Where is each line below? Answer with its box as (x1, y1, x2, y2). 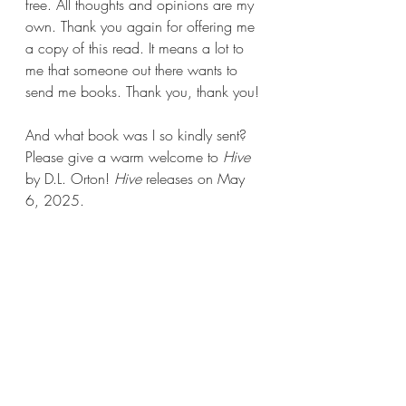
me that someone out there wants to (25, 60, 242, 80)
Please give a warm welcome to (25, 147, 223, 167)
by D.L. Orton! (25, 169, 114, 188)
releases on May (146, 169, 249, 188)
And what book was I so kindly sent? (25, 125, 251, 145)
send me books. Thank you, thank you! (25, 82, 259, 101)
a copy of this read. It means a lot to (25, 38, 248, 58)
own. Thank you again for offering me (25, 16, 259, 36)
